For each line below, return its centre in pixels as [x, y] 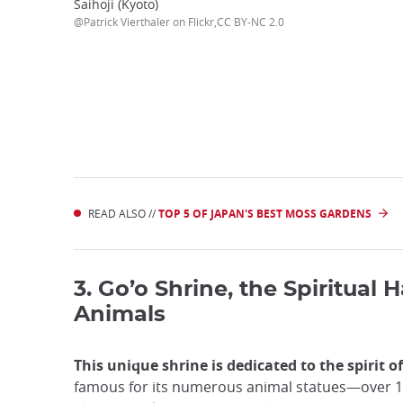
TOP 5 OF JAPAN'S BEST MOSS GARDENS [265, 214]
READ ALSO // [123, 213]
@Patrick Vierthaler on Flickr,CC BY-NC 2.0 [179, 22]
